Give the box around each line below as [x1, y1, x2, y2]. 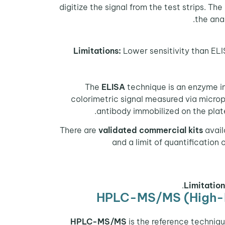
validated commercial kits [98, 125, 203, 136]
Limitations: [73, 45, 121, 56]
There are [60, 125, 98, 136]
